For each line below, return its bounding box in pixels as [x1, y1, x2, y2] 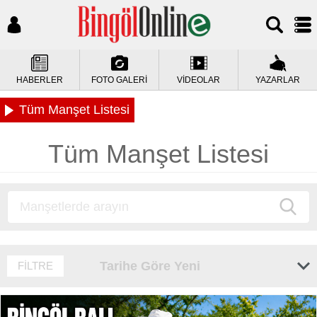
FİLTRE [18, 260, 53, 272]
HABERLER [16, 75, 63, 85]
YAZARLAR [255, 75, 300, 85]
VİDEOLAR [177, 75, 220, 85]
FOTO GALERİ [91, 75, 147, 85]
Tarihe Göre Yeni [100, 259, 200, 273]
